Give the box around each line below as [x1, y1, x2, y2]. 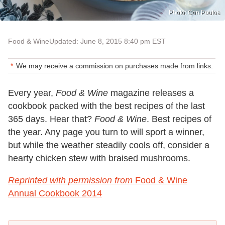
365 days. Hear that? [8, 114, 94, 124]
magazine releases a [108, 87, 194, 98]
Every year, [8, 87, 56, 98]
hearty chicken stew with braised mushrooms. [8, 153, 190, 163]
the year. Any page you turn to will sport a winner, [8, 127, 204, 137]
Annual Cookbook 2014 [8, 188, 102, 198]
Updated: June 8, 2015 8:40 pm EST [49, 37, 166, 45]
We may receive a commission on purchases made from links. [16, 61, 213, 70]
